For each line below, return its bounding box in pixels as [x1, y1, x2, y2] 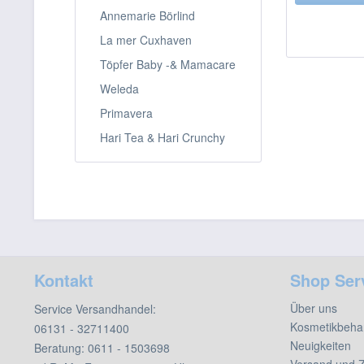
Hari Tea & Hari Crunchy [100, 128, 225, 145]
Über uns [290, 299, 337, 316]
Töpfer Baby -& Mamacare [100, 55, 236, 72]
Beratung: [34, 339, 88, 356]
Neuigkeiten [290, 336, 351, 353]
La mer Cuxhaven [100, 31, 192, 48]
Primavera [100, 104, 153, 121]
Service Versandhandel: [34, 300, 156, 317]
